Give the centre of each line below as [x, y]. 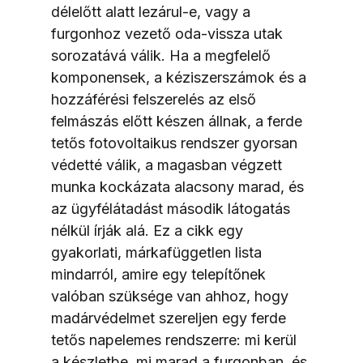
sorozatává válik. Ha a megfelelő [162, 56]
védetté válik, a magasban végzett [168, 165]
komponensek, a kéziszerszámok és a [180, 77]
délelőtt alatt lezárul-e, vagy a [152, 12]
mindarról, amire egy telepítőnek [160, 274]
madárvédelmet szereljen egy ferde [170, 318]
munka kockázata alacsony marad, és [179, 187]
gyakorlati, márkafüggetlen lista [158, 252]
